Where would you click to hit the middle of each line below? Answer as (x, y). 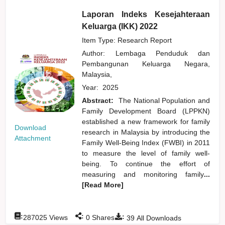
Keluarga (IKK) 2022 (120, 26)
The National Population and (164, 100)
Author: (99, 53)
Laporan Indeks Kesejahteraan (146, 14)
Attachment (33, 138)
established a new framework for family (146, 121)
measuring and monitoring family (143, 174)
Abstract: (99, 100)
